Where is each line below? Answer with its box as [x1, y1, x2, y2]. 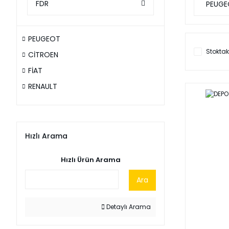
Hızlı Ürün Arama [60, 155, 121, 165]
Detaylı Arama [105, 202, 151, 211]
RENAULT [28, 81, 57, 91]
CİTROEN [28, 50, 58, 60]
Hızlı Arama [25, 131, 67, 141]
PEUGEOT [28, 34, 60, 44]
